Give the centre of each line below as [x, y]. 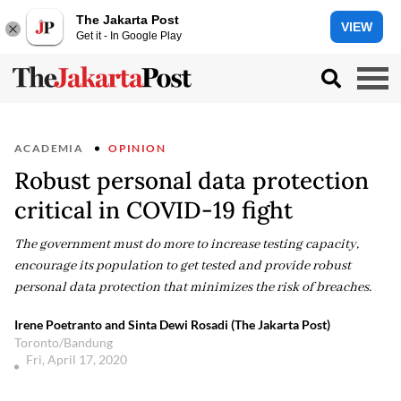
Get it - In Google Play [129, 35]
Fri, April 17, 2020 [78, 359]
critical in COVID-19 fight [154, 210]
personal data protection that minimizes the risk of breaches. [193, 287]
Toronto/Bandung [64, 342]
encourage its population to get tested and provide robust [183, 266]
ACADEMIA [49, 148]
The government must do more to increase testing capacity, [187, 244]
